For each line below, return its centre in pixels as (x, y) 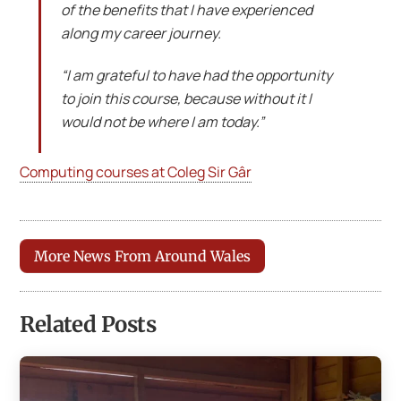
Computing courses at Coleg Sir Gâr (136, 172)
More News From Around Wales (143, 256)
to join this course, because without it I (186, 98)
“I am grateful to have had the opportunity (196, 75)
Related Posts (88, 325)
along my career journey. (141, 34)
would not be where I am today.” (162, 121)
